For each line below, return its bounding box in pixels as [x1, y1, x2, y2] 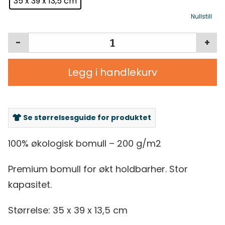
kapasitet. [8, 178, 52, 191]
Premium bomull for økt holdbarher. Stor [8, 163, 188, 176]
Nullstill [191, 13, 212, 21]
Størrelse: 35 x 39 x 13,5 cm [8, 204, 128, 217]
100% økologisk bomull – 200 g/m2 [8, 137, 161, 150]
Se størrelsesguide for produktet [22, 113, 151, 123]
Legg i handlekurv [68, 65, 157, 80]
